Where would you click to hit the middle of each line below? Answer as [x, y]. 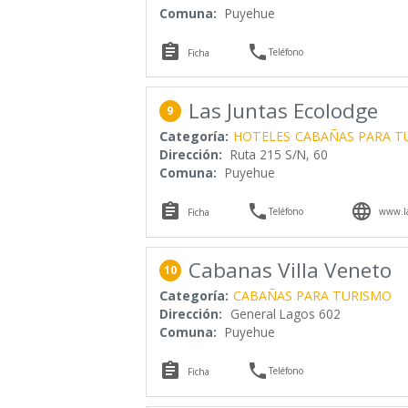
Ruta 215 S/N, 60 [279, 154]
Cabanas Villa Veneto [290, 270]
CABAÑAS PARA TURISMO [312, 296]
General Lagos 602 [285, 314]
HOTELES [261, 136]
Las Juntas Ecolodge [283, 110]
